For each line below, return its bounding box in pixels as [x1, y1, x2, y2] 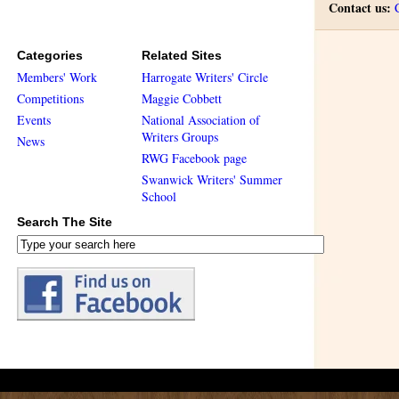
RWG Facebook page [142, 150, 247, 167]
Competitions [17, 90, 84, 107]
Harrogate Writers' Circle [142, 69, 268, 85]
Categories [17, 48, 83, 62]
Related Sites [142, 48, 222, 62]
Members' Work [17, 69, 97, 85]
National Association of [142, 111, 260, 128]
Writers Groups [142, 128, 218, 145]
